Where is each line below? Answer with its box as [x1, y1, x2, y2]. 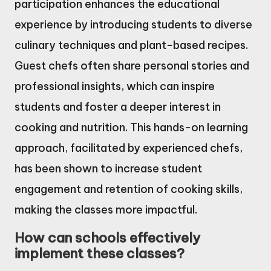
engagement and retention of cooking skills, [15, 181, 243, 196]
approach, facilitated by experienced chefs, [15, 140, 243, 155]
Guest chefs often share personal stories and [15, 58, 249, 73]
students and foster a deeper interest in [15, 99, 221, 114]
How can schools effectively [15, 229, 200, 246]
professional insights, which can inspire [15, 79, 215, 93]
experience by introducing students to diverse [15, 17, 252, 31]
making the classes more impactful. [15, 202, 197, 217]
